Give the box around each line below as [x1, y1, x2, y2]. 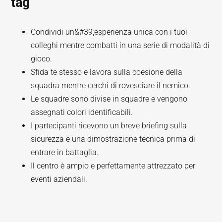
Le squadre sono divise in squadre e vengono [31, 94, 188, 104]
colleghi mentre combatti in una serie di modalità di [31, 41, 210, 50]
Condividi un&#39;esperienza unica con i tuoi [31, 27, 188, 37]
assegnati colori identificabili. [31, 108, 133, 117]
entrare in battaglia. [31, 148, 99, 157]
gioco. [31, 54, 53, 63]
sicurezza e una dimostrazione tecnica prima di [31, 134, 196, 144]
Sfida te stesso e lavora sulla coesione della [31, 67, 183, 77]
